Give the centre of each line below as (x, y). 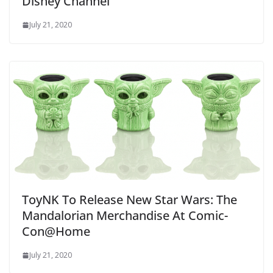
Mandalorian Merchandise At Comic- (125, 216)
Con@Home (56, 232)
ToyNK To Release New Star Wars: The (129, 200)
